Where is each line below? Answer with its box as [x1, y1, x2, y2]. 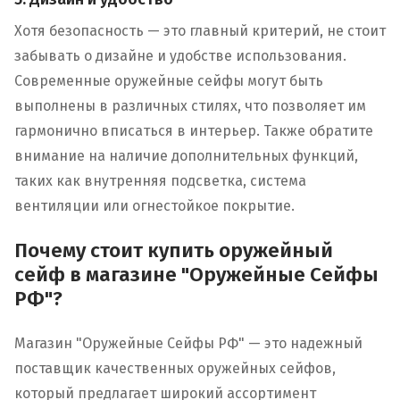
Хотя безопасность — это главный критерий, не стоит [14, 21, 386, 39]
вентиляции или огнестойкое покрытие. [14, 196, 295, 214]
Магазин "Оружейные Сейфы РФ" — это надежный [14, 334, 362, 352]
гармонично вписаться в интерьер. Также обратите [14, 121, 373, 139]
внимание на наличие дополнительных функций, [14, 146, 358, 164]
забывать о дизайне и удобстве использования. [14, 46, 346, 64]
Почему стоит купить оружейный [14, 238, 333, 263]
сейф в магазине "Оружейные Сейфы [14, 262, 379, 287]
